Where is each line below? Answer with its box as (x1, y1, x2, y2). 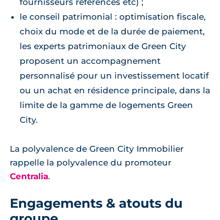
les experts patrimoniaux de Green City (20, 41, 186, 52)
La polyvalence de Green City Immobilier (10, 144, 184, 154)
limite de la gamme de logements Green (20, 100, 193, 110)
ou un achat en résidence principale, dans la (20, 85, 210, 96)
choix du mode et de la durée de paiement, (20, 27, 205, 37)
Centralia (10, 171, 48, 182)
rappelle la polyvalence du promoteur (10, 158, 171, 168)
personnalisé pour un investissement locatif (20, 71, 209, 81)
